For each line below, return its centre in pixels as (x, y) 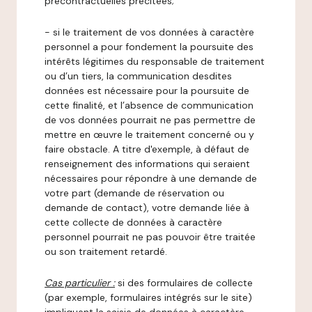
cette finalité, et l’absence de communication (149, 105)
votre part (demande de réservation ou (134, 193)
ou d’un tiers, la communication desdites (138, 76)
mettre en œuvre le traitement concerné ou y (149, 134)
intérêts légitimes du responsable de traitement (155, 61)
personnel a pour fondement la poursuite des (149, 47)
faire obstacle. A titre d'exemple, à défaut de (147, 149)
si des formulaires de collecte (185, 283)
